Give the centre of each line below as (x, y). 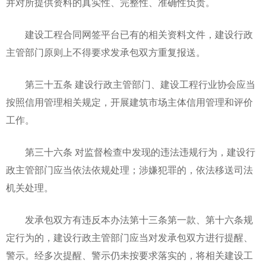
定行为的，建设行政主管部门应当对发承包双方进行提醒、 (129, 238)
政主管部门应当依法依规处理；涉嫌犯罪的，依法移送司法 (129, 170)
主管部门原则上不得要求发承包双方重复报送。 (106, 53)
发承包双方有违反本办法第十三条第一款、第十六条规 (129, 220)
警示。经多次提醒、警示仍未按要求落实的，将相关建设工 (129, 256)
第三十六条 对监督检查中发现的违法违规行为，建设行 (131, 152)
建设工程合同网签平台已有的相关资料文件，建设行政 (129, 35)
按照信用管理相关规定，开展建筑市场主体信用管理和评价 (129, 102)
